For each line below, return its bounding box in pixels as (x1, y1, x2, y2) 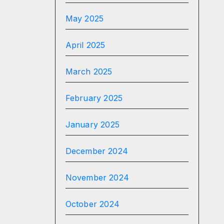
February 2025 (65, 93, 123, 103)
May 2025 (65, 13, 104, 23)
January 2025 (65, 119, 119, 129)
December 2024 (65, 146, 128, 156)
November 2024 (65, 172, 129, 182)
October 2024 (65, 199, 119, 209)
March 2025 (65, 66, 112, 76)
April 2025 (65, 40, 105, 50)
